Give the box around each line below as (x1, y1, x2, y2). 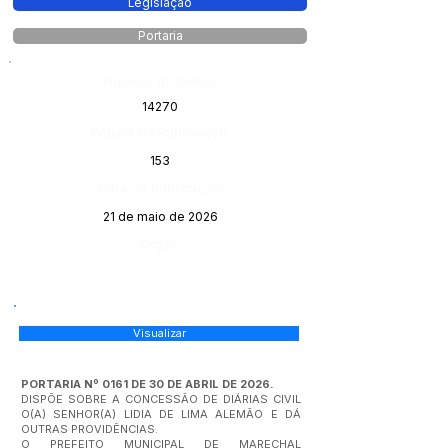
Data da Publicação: (97, 180, 223, 196)
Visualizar (132, 326, 186, 340)
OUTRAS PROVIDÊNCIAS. (21, 422, 158, 436)
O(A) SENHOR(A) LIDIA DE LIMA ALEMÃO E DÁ (21, 407, 301, 421)
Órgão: (139, 236, 181, 252)
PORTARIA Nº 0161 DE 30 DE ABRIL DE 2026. (21, 377, 274, 391)
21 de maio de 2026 (102, 209, 218, 224)
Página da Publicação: (91, 124, 230, 140)
